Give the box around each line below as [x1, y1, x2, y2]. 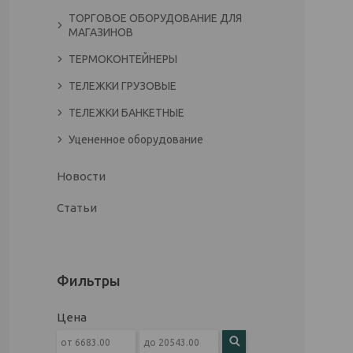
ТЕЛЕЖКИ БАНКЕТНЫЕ [69, 106, 184, 119]
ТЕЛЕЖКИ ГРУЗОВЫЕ [69, 80, 176, 92]
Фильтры [57, 273, 121, 288]
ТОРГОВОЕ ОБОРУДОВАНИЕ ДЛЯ [69, 12, 242, 24]
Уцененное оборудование [69, 133, 203, 146]
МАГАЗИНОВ [69, 26, 133, 39]
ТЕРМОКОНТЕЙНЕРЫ [69, 53, 177, 65]
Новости [57, 169, 106, 183]
